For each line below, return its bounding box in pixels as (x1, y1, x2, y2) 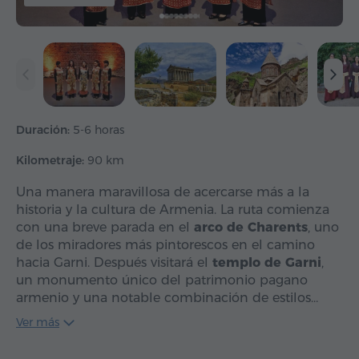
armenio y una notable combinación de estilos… (16, 290, 318, 306)
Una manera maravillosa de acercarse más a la (16, 184, 309, 200)
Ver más (16, 315, 59, 330)
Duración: (16, 123, 73, 138)
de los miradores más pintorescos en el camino (16, 237, 315, 253)
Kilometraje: (16, 153, 87, 168)
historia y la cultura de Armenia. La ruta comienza (16, 202, 329, 218)
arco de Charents (194, 220, 308, 236)
